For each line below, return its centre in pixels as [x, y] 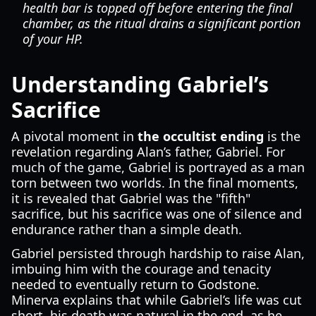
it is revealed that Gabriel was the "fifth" [131, 198]
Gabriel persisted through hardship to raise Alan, [158, 253]
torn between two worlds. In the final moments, [155, 183]
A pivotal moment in [74, 136]
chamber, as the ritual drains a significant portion [162, 23]
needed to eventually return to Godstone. [135, 284]
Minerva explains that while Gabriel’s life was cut [157, 300]
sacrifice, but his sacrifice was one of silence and [157, 214]
